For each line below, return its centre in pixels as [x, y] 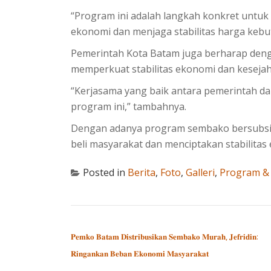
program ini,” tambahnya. [129, 106]
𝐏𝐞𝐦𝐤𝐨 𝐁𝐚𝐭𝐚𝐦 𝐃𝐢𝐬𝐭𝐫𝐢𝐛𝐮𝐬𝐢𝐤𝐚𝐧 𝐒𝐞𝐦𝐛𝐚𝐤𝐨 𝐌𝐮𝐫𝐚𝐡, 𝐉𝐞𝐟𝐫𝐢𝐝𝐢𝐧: [165, 236]
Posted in [105, 172]
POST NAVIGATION [119, 221]
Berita [142, 172]
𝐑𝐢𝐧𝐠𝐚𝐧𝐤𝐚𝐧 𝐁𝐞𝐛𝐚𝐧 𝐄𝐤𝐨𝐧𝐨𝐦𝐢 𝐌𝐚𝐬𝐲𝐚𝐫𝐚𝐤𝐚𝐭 [140, 253]
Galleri [200, 172]
